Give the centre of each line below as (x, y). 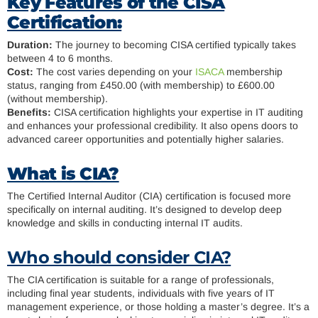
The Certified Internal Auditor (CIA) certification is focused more (149, 196)
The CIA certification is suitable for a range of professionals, (141, 280)
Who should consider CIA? (119, 258)
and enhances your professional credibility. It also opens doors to (153, 126)
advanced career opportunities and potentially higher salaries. (146, 139)
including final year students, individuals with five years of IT (141, 294)
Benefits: (29, 113)
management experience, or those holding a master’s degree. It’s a (158, 307)
